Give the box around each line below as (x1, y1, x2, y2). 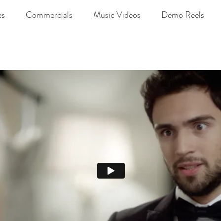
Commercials (26, 8, 73, 21)
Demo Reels (161, 8, 204, 21)
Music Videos (93, 8, 141, 21)
